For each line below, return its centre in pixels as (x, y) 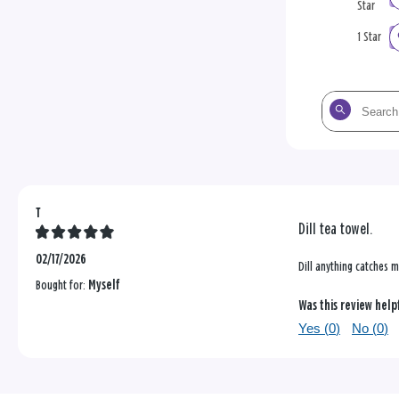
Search (337, 102)
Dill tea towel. (335, 230)
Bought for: (62, 286)
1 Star (369, 37)
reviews (338, 145)
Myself (104, 286)
